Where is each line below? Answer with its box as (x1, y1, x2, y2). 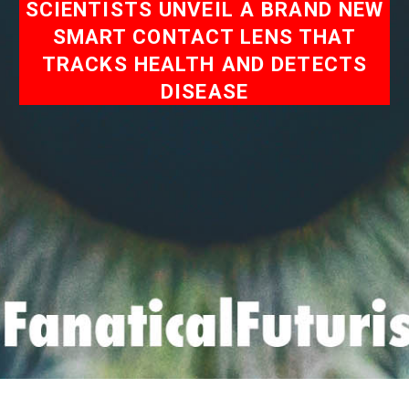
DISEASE (161, 79, 248, 103)
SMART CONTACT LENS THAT (52, 25, 357, 48)
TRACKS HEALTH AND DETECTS (42, 52, 367, 76)
